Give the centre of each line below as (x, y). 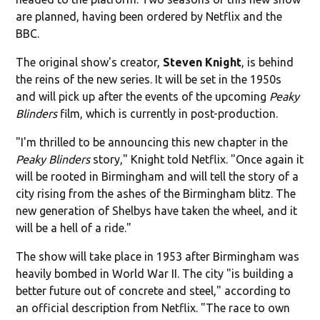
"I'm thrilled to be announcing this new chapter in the (152, 142)
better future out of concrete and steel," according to (154, 290)
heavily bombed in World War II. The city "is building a (155, 273)
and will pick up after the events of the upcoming (143, 96)
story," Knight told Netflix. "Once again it (197, 159)
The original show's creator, (90, 62)
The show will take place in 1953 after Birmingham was (158, 256)
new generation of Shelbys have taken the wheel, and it (157, 210)
